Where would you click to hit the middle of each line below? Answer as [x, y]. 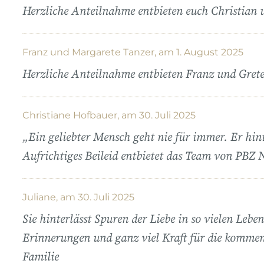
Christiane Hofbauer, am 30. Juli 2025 [109, 115]
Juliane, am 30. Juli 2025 [78, 197]
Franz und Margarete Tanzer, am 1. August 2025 [133, 52]
